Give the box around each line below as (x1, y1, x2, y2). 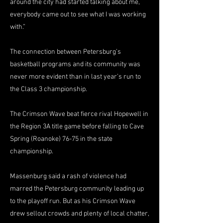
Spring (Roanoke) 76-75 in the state (10, 135, 112, 143)
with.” (10, 23, 25, 31)
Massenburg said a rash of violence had (10, 172, 126, 181)
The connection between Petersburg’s (10, 48, 121, 56)
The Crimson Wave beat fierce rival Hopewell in (10, 110, 148, 118)
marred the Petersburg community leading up (10, 185, 144, 193)
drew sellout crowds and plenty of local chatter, (10, 210, 149, 218)
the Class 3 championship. (10, 85, 87, 94)
